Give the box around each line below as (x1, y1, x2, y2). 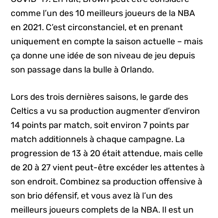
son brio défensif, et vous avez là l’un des (11, 190, 173, 200)
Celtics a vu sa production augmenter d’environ (11, 106, 200, 116)
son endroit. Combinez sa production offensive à (11, 176, 203, 186)
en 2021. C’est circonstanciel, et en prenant (11, 22, 183, 33)
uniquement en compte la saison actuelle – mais (11, 36, 203, 47)
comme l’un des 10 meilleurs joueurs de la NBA (11, 8, 196, 18)
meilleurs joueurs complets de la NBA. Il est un (11, 204, 194, 215)
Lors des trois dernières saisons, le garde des (11, 91, 189, 102)
